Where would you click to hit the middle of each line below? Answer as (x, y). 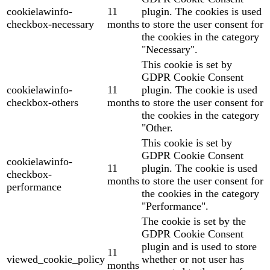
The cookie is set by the (194, 221)
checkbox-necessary (50, 24)
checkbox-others (42, 103)
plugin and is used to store (199, 247)
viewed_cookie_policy (56, 259)
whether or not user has (193, 259)
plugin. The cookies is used (202, 12)
